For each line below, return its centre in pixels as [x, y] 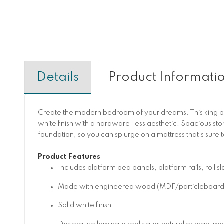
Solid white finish [84, 206]
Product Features [69, 157]
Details [58, 77]
